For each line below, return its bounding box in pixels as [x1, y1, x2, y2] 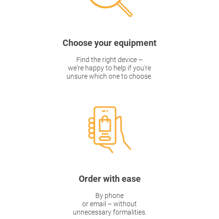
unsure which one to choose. [66, 72, 153, 80]
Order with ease [78, 173, 141, 184]
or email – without [82, 199, 137, 208]
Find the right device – [76, 55, 143, 64]
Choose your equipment [63, 37, 156, 48]
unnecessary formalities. [72, 208, 147, 216]
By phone [95, 191, 124, 199]
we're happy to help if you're [68, 64, 151, 72]
